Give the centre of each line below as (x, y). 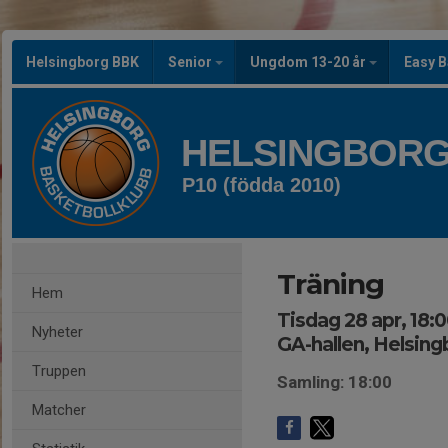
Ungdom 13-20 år (309, 62)
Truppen (59, 371)
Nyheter (57, 332)
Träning (330, 284)
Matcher (59, 410)
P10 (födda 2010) (261, 185)
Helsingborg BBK (82, 62)
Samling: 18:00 (334, 382)
